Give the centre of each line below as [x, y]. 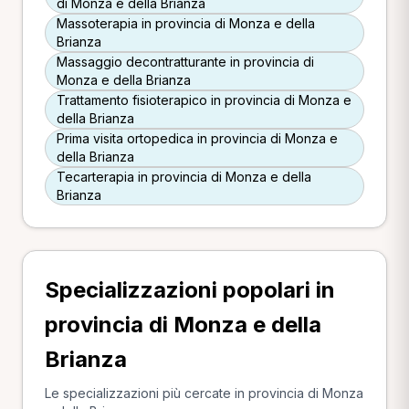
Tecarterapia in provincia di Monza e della [184, 177]
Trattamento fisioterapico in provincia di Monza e [204, 100]
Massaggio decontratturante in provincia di [185, 62]
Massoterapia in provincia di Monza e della [186, 23]
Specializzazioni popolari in [190, 290]
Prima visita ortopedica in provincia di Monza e [197, 138]
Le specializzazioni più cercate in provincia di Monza [204, 393]
